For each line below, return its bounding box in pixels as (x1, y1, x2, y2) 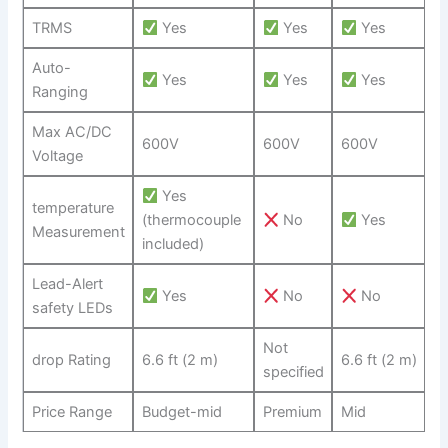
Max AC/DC (31, 123, 112, 142)
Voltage (31, 147, 83, 166)
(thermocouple (141, 211, 241, 230)
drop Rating (31, 351, 111, 370)
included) (141, 235, 204, 254)
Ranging (31, 83, 88, 102)
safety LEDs (31, 299, 113, 318)
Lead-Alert (31, 275, 103, 294)
